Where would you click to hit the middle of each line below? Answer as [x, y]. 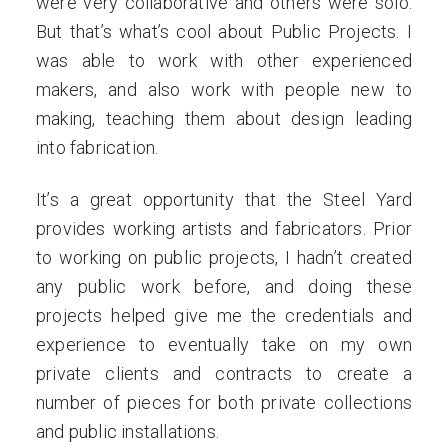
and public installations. [130, 431]
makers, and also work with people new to [224, 89]
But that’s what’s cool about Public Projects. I [224, 31]
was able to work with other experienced [224, 60]
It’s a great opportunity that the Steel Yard [224, 199]
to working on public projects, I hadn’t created [224, 257]
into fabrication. [99, 147]
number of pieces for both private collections [224, 402]
